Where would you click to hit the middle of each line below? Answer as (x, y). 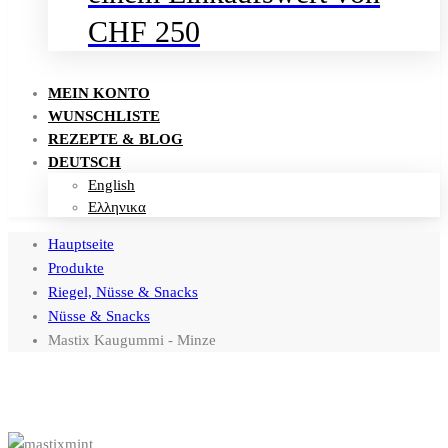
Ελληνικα (117, 206)
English (111, 184)
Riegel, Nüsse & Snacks (123, 291)
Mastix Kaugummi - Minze (132, 339)
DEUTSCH (84, 161)
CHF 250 (144, 31)
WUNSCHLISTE (104, 115)
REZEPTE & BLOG (115, 138)
